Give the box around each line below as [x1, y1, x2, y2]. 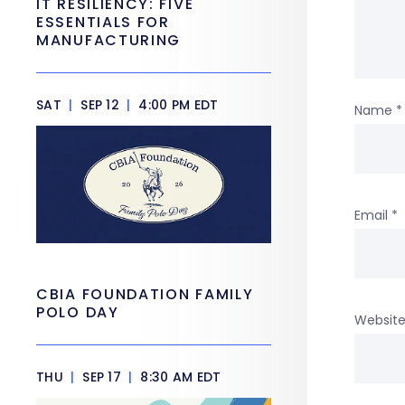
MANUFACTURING [36, 30, 182, 51]
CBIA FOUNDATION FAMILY [36, 284, 254, 305]
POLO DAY [36, 302, 125, 323]
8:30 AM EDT [137, 368, 221, 386]
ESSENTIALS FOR [36, 12, 170, 33]
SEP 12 [76, 96, 124, 114]
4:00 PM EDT [135, 96, 219, 114]
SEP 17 [78, 368, 126, 386]
